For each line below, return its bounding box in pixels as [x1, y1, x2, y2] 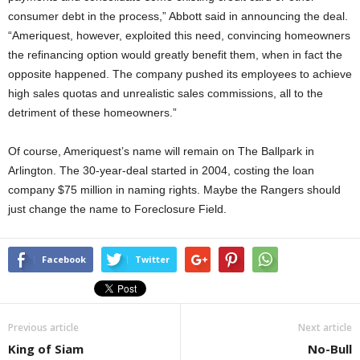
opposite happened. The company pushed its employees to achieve [8, 67, 352, 80]
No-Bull [308, 341, 352, 357]
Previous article [8, 321, 79, 334]
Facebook [42, 253, 86, 265]
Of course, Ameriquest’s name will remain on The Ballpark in [8, 145, 314, 157]
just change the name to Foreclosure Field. [8, 202, 227, 215]
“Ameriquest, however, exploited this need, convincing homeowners [8, 29, 350, 42]
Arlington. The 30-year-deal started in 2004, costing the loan [8, 164, 314, 177]
